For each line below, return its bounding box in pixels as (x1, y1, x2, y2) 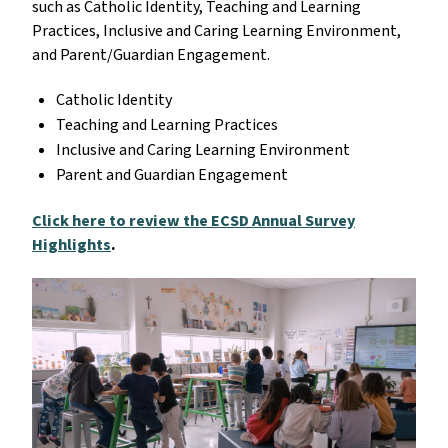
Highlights (32, 234, 111, 257)
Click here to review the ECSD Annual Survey (32, 210, 355, 233)
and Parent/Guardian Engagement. (32, 44, 273, 67)
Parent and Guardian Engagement (56, 164, 288, 187)
